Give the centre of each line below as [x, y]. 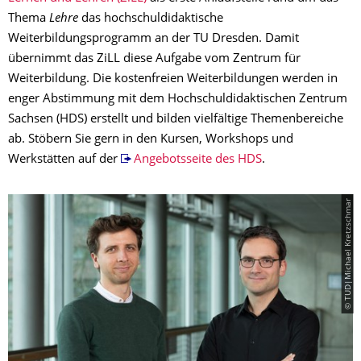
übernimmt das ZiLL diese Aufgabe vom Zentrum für [154, 59]
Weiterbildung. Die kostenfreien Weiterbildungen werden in [173, 79]
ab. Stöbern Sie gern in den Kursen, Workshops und [151, 140]
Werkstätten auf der [64, 160]
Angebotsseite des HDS [197, 160]
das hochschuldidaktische [151, 19]
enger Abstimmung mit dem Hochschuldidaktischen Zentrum [178, 100]
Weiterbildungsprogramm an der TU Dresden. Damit [154, 39]
